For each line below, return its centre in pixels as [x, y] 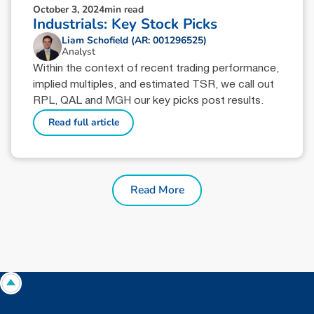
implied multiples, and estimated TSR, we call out [154, 84]
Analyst [78, 52]
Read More [157, 190]
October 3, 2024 [69, 10]
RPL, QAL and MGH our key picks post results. [149, 101]
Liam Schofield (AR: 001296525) [134, 41]
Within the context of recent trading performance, [156, 68]
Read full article [83, 123]
